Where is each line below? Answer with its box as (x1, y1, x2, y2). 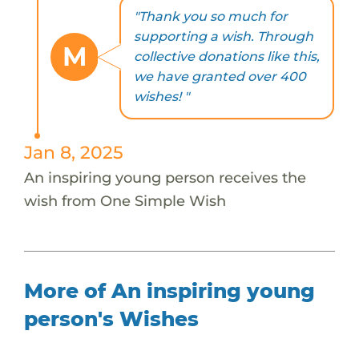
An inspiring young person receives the (23, 167, 306, 187)
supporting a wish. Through (133, 29, 313, 45)
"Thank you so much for (133, 9, 288, 25)
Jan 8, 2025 (23, 141, 123, 163)
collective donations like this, (133, 49, 320, 65)
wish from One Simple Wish (23, 191, 226, 210)
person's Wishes (23, 306, 199, 331)
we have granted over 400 (133, 69, 306, 85)
